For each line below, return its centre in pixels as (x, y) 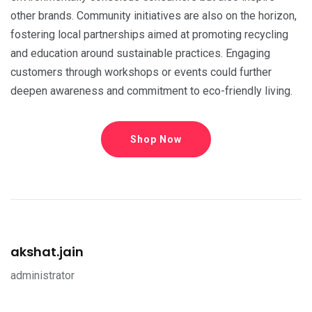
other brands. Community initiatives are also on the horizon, (154, 16)
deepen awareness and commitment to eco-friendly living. (151, 91)
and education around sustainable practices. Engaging (140, 53)
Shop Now (156, 139)
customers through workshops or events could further (141, 72)
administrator (42, 275)
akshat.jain (47, 252)
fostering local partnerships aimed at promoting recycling (149, 34)
